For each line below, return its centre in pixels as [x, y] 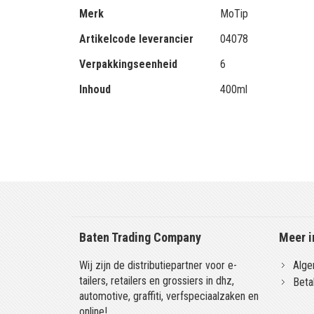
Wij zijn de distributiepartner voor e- [158, 265]
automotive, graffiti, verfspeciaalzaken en [169, 296]
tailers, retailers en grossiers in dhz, [157, 281]
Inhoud [95, 89]
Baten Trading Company [141, 237]
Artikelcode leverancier [137, 39]
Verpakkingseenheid [129, 64]
